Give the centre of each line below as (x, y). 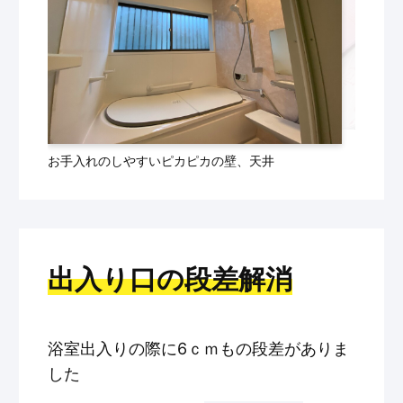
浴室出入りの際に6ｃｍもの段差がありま (198, 348)
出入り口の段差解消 (170, 278)
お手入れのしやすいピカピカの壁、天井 (161, 160)
